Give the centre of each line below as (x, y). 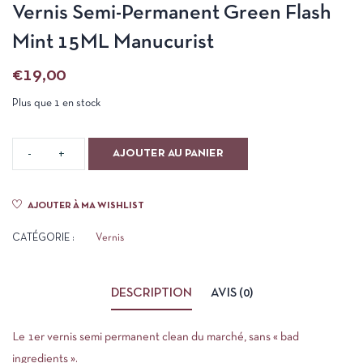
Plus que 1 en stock (56, 103)
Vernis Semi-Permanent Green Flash (172, 13)
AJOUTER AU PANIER (168, 154)
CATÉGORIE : (43, 238)
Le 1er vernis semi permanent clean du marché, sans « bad (156, 337)
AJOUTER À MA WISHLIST (86, 206)
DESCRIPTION (151, 293)
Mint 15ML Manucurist (113, 43)
